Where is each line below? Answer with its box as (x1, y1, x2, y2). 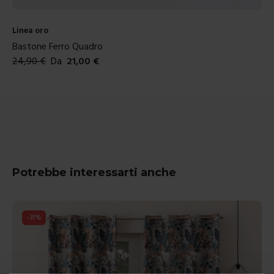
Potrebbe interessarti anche (12, 165, 176, 179)
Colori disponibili (12, 68, 78, 82)
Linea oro (12, 24, 48, 37)
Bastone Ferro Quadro (12, 39, 103, 53)
